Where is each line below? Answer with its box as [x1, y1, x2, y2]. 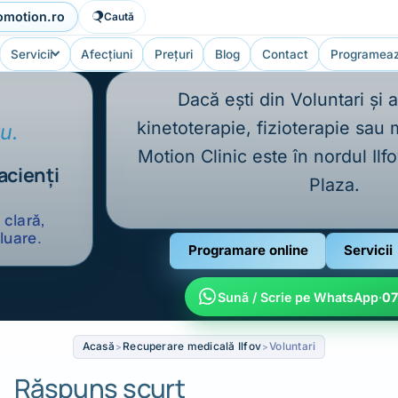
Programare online [187, 242, 308, 259]
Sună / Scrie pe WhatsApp [218, 289, 379, 305]
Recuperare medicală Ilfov [123, 339, 261, 354]
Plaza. [308, 173, 360, 195]
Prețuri [154, 46, 193, 61]
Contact [261, 46, 308, 61]
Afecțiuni [81, 46, 132, 61]
